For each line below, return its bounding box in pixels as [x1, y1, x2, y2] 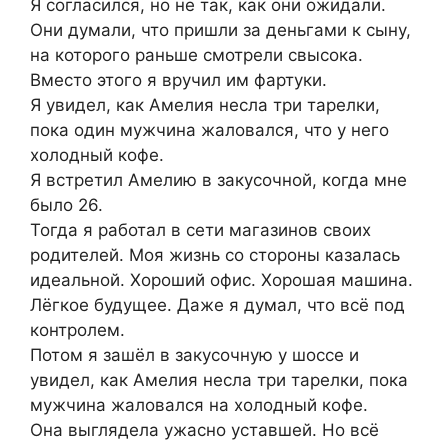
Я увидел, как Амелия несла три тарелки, [30, 95, 380, 116]
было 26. [30, 195, 103, 216]
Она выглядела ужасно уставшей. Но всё [30, 420, 379, 441]
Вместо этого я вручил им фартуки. [30, 70, 327, 91]
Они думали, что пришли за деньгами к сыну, [30, 20, 411, 41]
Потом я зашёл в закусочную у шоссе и [30, 345, 359, 366]
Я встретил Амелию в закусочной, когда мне [30, 170, 407, 191]
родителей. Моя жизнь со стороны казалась [30, 245, 400, 266]
